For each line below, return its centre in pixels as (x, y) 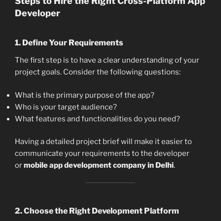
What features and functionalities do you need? (97, 119)
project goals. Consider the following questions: (98, 72)
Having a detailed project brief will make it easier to (103, 142)
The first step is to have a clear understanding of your (107, 60)
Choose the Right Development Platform (101, 211)
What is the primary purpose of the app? (85, 95)
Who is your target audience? (66, 107)
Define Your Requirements (73, 43)
